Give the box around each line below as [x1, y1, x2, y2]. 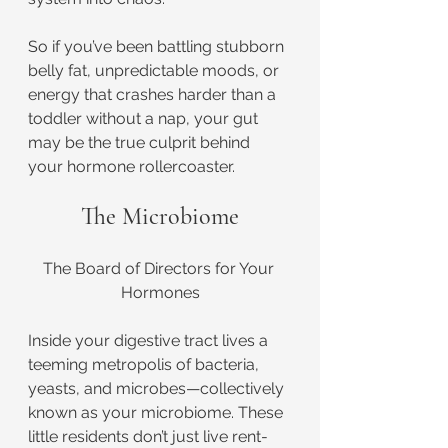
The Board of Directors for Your [42, 259, 278, 278]
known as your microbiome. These [28, 403, 287, 422]
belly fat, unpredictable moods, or [28, 61, 283, 80]
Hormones [120, 283, 200, 302]
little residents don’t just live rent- [28, 427, 268, 446]
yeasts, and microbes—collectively [28, 379, 288, 398]
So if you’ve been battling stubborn [28, 37, 288, 56]
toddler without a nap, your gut [28, 109, 262, 128]
